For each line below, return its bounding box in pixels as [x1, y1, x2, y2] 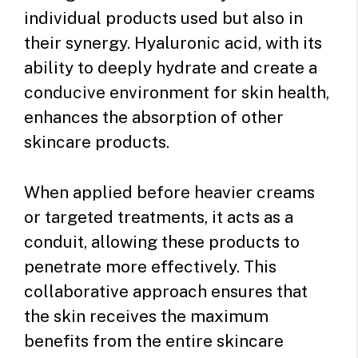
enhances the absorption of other [24, 107, 284, 128]
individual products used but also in [24, 8, 303, 29]
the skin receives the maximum [24, 305, 268, 326]
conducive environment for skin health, [24, 82, 329, 103]
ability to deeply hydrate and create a [24, 58, 317, 78]
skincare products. [24, 132, 169, 153]
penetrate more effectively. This [24, 256, 276, 276]
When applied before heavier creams [24, 181, 315, 202]
